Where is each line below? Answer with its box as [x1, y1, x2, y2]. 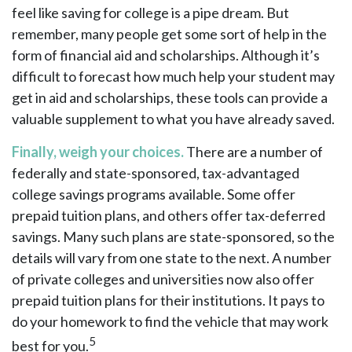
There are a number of [184, 143, 323, 160]
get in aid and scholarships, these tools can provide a [12, 89, 328, 106]
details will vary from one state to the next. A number [12, 249, 332, 266]
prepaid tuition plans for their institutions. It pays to [12, 291, 324, 309]
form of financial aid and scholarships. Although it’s [12, 46, 320, 64]
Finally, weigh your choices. [12, 143, 184, 160]
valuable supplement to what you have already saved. [12, 110, 335, 127]
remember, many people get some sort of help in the [12, 25, 327, 42]
